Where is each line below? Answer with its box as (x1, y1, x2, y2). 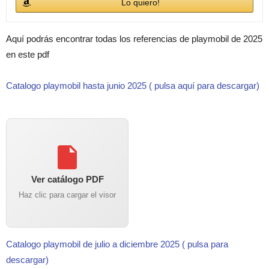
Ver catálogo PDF (31, 174, 104, 185)
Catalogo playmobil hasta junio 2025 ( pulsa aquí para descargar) (6, 80, 259, 91)
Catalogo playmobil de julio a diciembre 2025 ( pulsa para (6, 239, 228, 250)
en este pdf (6, 49, 49, 60)
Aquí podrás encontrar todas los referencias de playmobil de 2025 (6, 34, 262, 44)
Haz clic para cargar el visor (19, 190, 116, 200)
